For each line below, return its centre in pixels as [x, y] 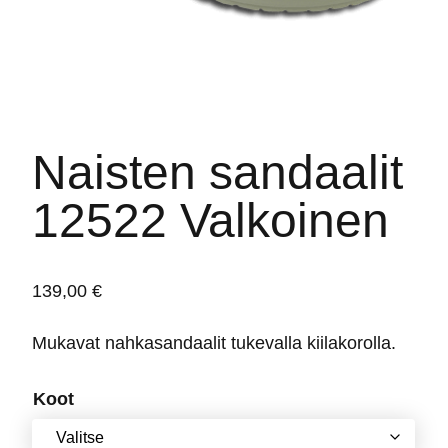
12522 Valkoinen [210, 220]
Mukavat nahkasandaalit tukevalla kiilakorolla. [214, 342]
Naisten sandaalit [217, 172]
